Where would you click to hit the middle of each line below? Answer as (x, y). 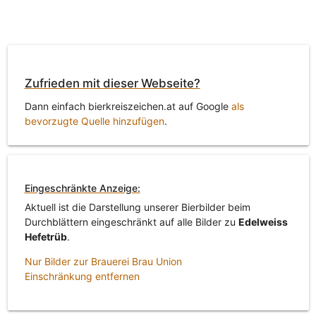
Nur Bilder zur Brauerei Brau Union (103, 262)
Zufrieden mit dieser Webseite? (112, 84)
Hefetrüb (45, 237)
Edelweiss (263, 222)
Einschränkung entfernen (82, 276)
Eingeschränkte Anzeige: (82, 188)
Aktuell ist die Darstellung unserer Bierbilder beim (137, 207)
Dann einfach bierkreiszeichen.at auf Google (128, 106)
